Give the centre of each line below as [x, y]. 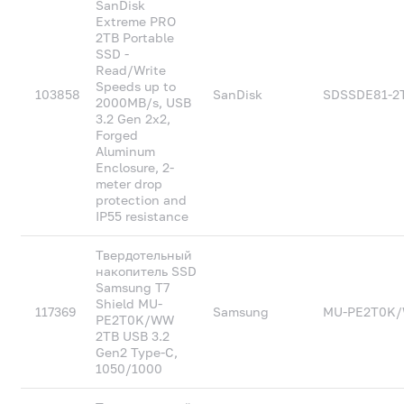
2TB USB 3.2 [133, 336]
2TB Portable [135, 37]
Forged [117, 135]
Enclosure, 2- [135, 167]
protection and [142, 200]
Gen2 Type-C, [137, 352]
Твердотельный [144, 255]
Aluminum [126, 151]
